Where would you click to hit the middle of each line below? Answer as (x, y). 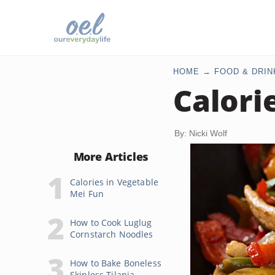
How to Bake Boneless (116, 263)
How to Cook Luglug (111, 223)
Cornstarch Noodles (112, 234)
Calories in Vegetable (114, 182)
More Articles (111, 157)
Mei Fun (87, 194)
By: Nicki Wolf (201, 133)
